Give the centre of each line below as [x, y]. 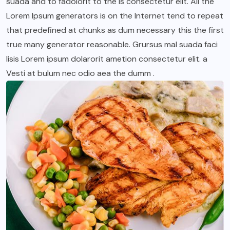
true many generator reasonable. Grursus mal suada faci [112, 44]
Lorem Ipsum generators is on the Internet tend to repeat [115, 15]
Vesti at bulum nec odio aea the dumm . [80, 73]
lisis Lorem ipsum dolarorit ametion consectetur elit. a [107, 59]
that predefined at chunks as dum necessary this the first [115, 30]
